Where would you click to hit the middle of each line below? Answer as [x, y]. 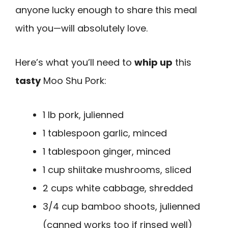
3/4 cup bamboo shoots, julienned [121, 206]
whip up [153, 62]
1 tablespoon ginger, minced [107, 151]
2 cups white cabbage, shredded [118, 188]
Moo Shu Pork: [74, 80]
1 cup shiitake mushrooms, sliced [117, 169]
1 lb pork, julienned [83, 115]
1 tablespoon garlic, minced [105, 133]
